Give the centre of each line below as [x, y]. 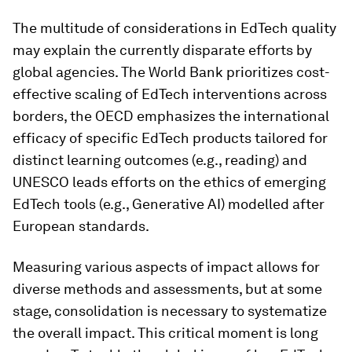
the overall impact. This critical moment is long [165, 332]
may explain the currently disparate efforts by [162, 49]
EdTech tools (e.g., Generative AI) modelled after [169, 203]
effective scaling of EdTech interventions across [170, 93]
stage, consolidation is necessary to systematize [170, 310]
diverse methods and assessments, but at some [167, 288]
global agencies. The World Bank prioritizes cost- [171, 71]
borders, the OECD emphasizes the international [171, 115]
